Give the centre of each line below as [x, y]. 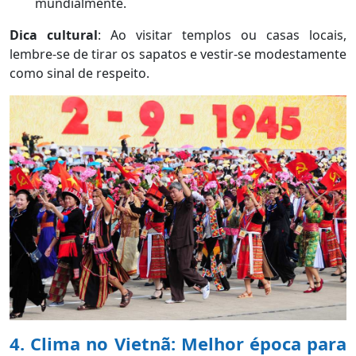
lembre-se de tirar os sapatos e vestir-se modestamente [178, 54]
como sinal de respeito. [79, 73]
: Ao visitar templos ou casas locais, [222, 35]
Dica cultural [54, 35]
